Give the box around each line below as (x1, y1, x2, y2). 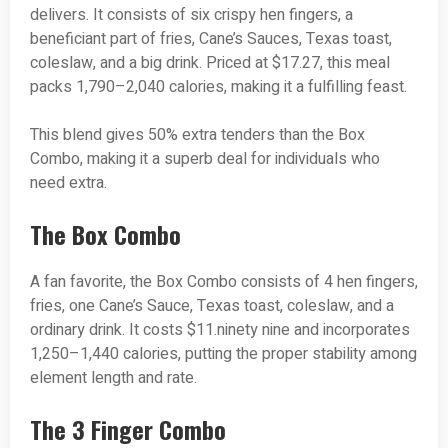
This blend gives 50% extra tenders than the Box (30, 123, 365, 148)
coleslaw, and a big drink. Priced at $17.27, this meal (30, 51, 390, 76)
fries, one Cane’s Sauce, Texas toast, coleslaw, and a (30, 294, 394, 319)
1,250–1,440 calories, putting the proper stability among (30, 342, 417, 367)
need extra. (30, 171, 107, 196)
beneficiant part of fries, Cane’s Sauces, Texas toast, (30, 27, 392, 52)
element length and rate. (30, 366, 197, 391)
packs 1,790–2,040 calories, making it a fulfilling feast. (30, 75, 407, 100)
